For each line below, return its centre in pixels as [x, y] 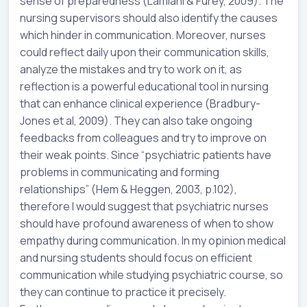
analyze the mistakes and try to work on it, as [131, 69]
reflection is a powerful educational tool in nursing [144, 86]
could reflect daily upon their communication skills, [145, 52]
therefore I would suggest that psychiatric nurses [144, 206]
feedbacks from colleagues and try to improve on [143, 137]
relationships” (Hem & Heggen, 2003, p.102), [128, 189]
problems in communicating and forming [120, 172]
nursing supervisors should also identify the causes [149, 17]
